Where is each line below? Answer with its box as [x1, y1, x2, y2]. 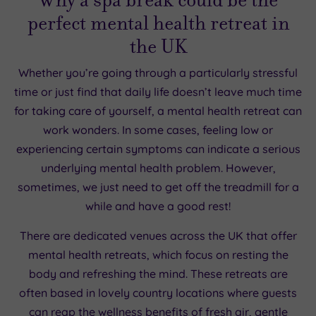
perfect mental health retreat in [27, 10, 289, 37]
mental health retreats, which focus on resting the [28, 248, 288, 262]
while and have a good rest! [85, 199, 231, 214]
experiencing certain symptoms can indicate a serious [16, 142, 300, 157]
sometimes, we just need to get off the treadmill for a [17, 180, 299, 195]
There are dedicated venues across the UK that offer [19, 229, 297, 243]
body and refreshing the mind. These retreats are [28, 267, 288, 281]
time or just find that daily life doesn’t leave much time [14, 85, 302, 99]
